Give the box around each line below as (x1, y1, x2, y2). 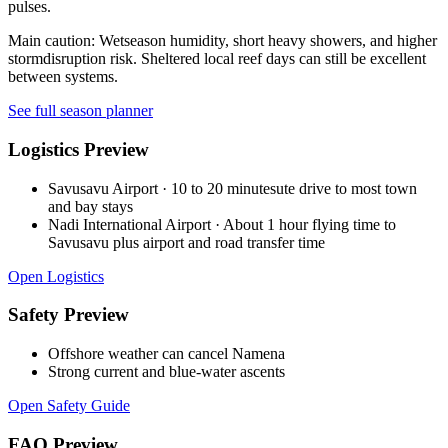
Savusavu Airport (48, 179, 158, 197)
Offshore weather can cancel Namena (48, 345, 285, 363)
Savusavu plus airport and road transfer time (48, 233, 325, 251)
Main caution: (8, 32, 95, 50)
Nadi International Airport (48, 215, 211, 233)
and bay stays (48, 197, 133, 215)
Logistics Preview (8, 138, 149, 160)
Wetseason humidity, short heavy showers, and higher (99, 32, 437, 50)
